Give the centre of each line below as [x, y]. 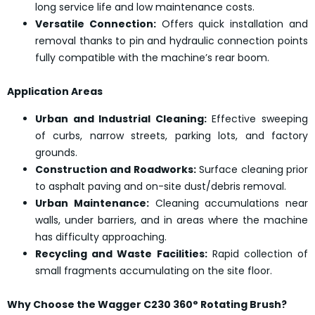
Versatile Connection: [96, 24]
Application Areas [55, 92]
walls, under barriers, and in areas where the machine [172, 220]
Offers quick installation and [232, 24]
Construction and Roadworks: [116, 169]
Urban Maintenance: [92, 203]
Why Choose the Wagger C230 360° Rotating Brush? [147, 304]
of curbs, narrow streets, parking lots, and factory [172, 135]
